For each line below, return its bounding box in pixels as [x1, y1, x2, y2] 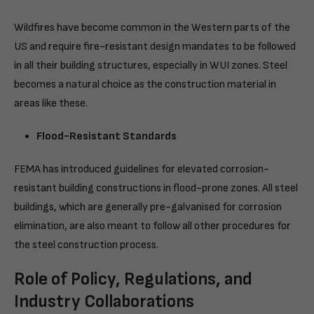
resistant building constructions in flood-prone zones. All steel [14, 181, 298, 195]
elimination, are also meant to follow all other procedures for [14, 219, 291, 233]
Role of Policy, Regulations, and [14, 268, 252, 289]
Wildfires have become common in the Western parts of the [14, 20, 290, 34]
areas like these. [14, 96, 88, 110]
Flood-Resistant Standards [36, 129, 177, 143]
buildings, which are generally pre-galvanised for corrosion [14, 200, 282, 214]
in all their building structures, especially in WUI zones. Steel [14, 58, 287, 72]
